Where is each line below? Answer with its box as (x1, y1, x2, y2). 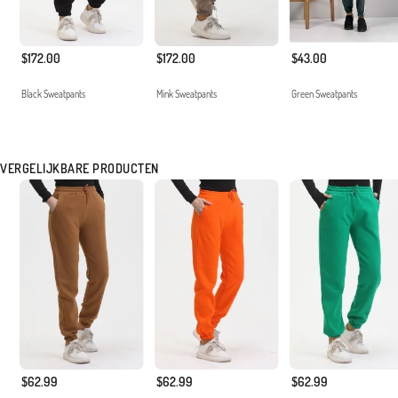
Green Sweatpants (291, 88, 357, 101)
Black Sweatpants (21, 88, 85, 101)
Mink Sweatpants (156, 88, 217, 101)
